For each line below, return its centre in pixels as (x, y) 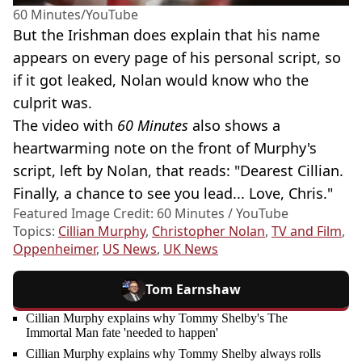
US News (130, 248)
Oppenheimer (55, 248)
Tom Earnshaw (193, 289)
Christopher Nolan (208, 231)
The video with (65, 125)
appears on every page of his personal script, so (177, 57)
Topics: (36, 231)
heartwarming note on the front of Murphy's (165, 147)
